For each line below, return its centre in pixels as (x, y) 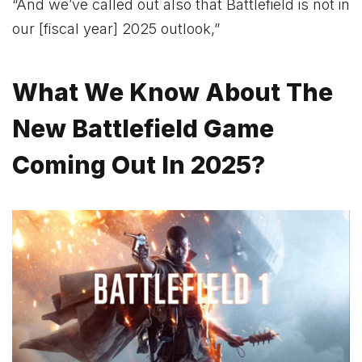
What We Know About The (173, 92)
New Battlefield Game (143, 128)
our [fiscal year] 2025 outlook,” (116, 29)
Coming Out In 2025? (139, 164)
